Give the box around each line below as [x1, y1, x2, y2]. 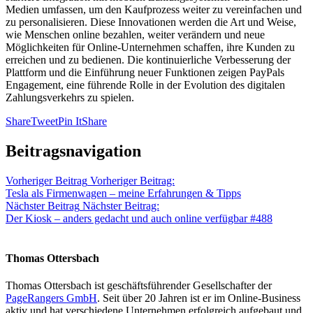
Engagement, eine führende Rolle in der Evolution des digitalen [6, 78, 285, 91]
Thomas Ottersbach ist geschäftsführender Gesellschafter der [6, 279, 272, 292]
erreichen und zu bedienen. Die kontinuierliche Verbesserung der [6, 53, 291, 66]
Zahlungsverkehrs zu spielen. [6, 91, 134, 103]
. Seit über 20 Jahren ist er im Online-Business [97, 292, 300, 305]
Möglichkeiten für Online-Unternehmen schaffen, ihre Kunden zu [6, 41, 295, 53]
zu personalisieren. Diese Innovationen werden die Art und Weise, [6, 15, 296, 28]
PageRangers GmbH [6, 292, 97, 305]
